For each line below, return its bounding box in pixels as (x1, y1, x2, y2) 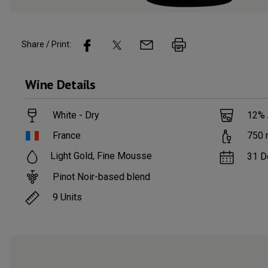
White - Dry (53, 109, 100, 121)
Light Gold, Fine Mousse (50, 150, 153, 162)
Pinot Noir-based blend (53, 171, 151, 183)
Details (56, 75, 96, 93)
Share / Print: (22, 39, 71, 50)
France (53, 130, 81, 142)
